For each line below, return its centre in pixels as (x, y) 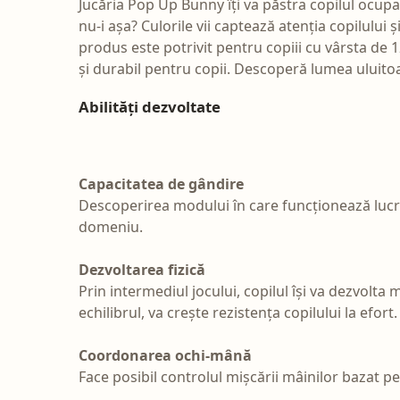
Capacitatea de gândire (161, 183)
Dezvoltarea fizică (142, 269)
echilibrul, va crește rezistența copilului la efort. (238, 312)
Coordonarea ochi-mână (165, 355)
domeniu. (111, 226)
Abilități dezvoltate (150, 106)
